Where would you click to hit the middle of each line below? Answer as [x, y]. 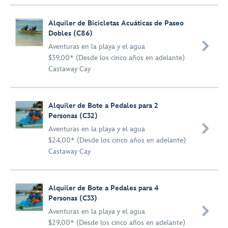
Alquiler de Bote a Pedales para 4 [104, 188]
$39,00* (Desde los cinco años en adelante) [117, 58]
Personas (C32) [73, 116]
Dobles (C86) [70, 33]
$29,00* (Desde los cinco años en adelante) [117, 223]
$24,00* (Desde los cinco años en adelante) [117, 140]
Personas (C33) [73, 198]
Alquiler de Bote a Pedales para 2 [103, 106]
